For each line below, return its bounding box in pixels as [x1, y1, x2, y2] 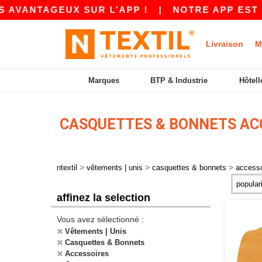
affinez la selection [57, 192, 150, 204]
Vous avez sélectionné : [57, 215, 144, 224]
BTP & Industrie [150, 76, 208, 85]
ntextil [57, 163, 77, 172]
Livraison [206, 39, 243, 49]
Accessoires [65, 249, 109, 258]
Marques [88, 76, 119, 85]
